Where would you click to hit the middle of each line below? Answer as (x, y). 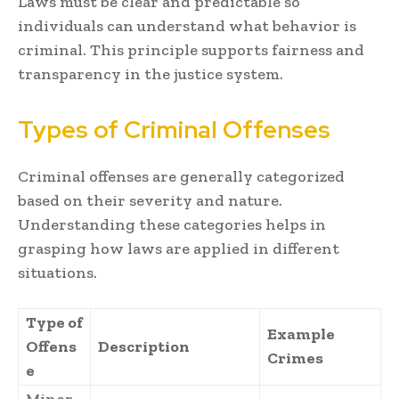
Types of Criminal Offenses (174, 130)
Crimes (295, 358)
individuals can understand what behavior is (187, 26)
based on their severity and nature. (150, 201)
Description (144, 347)
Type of (54, 323)
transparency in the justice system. (151, 74)
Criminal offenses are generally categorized (181, 177)
